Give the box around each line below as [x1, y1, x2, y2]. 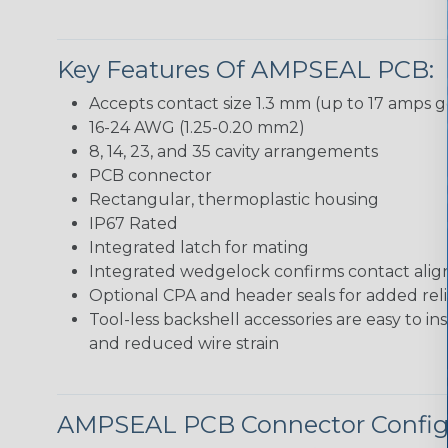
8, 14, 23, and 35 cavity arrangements [89, 142, 378, 162]
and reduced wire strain [89, 334, 279, 354]
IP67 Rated [89, 214, 178, 234]
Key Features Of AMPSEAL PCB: [57, 55, 434, 85]
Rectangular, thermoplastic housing [89, 190, 379, 210]
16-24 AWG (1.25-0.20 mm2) [89, 118, 305, 138]
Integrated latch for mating [89, 238, 309, 258]
